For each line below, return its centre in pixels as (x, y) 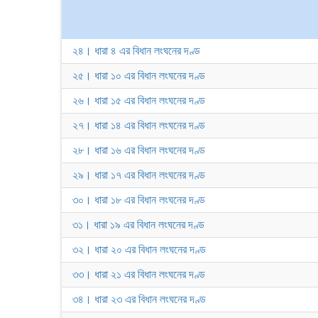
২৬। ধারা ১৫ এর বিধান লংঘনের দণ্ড (139, 100)
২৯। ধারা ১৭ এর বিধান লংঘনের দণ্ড (139, 175)
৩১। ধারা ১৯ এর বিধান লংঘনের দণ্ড (138, 225)
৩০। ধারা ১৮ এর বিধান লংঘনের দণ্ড (139, 200)
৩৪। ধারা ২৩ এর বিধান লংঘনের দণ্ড (139, 299)
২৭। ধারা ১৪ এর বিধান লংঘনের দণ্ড (139, 125)
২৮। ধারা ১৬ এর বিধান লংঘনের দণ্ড (139, 150)
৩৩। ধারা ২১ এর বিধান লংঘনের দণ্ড (139, 274)
